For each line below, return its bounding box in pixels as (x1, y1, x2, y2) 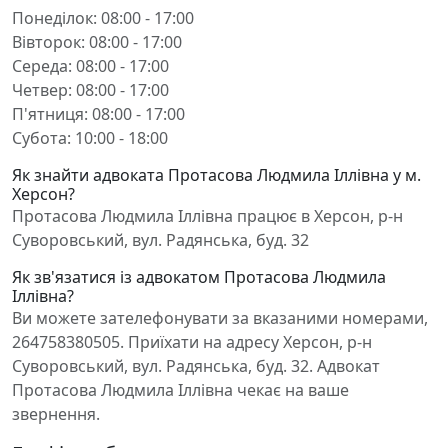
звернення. (12, 403, 100, 425)
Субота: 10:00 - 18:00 (12, 127, 168, 149)
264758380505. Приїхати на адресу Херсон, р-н (12, 331, 372, 353)
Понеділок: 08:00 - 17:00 (12, 7, 194, 29)
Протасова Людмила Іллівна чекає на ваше (12, 379, 349, 401)
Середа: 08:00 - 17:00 (12, 55, 169, 77)
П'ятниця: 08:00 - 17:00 (12, 103, 185, 125)
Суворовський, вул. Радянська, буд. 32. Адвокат (12, 355, 380, 377)
